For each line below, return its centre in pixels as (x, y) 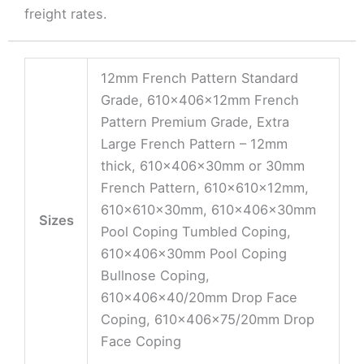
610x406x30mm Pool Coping (194, 254)
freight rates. (66, 14)
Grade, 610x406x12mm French (200, 100)
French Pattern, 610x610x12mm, (205, 188)
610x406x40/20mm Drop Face (199, 298)
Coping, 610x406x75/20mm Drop (208, 320)
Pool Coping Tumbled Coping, (196, 232)
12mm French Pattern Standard (200, 78)
